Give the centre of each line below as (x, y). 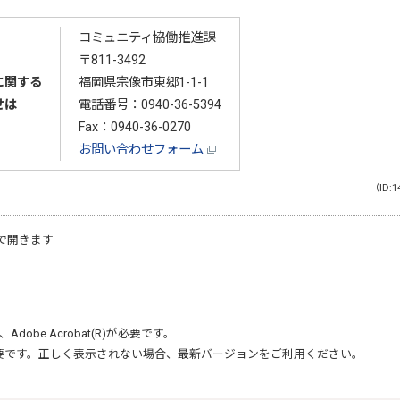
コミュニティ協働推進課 (146, 37)
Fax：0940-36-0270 (134, 127)
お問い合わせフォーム (142, 149)
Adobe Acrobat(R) (58, 333)
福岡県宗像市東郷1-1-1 (143, 82)
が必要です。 (141, 333)
